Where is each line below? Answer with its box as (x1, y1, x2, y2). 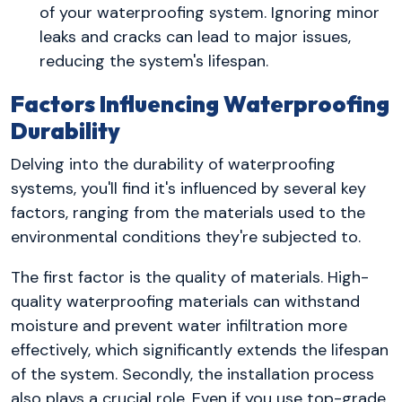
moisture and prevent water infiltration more (11, 315, 347, 337)
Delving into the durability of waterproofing (11, 153, 336, 176)
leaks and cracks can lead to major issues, (39, 25, 351, 48)
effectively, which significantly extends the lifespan (11, 339, 389, 362)
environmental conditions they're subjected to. (11, 226, 361, 249)
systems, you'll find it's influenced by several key (11, 178, 366, 200)
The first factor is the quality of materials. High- (11, 267, 369, 289)
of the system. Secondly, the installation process (11, 363, 374, 386)
